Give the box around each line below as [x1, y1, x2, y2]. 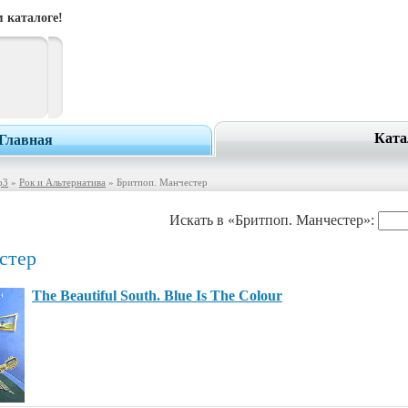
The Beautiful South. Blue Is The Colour [32, 288, 282, 303]
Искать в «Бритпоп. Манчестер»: [169, 211, 378, 228]
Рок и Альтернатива [19, 177, 106, 188]
